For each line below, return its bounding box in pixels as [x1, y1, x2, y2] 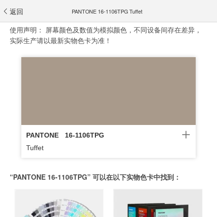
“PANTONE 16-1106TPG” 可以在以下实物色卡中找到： [10, 172, 181, 182]
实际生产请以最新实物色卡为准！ [10, 35, 111, 45]
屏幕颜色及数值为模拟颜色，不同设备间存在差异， [46, 25, 201, 34]
